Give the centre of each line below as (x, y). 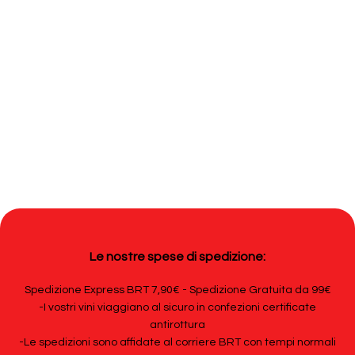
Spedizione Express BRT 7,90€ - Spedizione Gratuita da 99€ (177, 290)
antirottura (177, 325)
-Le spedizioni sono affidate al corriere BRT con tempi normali (177, 343)
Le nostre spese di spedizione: (177, 257)
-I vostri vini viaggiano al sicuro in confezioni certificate (177, 308)
